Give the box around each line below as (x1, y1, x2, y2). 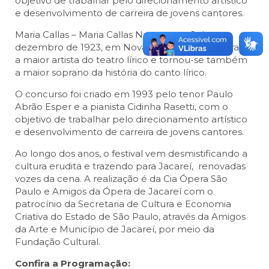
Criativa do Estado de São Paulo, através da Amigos (15, 211, 246, 223)
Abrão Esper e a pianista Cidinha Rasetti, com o (15, 101, 228, 113)
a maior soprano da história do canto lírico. (15, 67, 209, 79)
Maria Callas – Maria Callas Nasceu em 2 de (15, 29, 210, 41)
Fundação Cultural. (15, 236, 100, 248)
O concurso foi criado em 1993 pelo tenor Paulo (15, 88, 233, 100)
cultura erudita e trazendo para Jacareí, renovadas (15, 160, 246, 172)
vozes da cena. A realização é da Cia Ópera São (15, 173, 228, 185)
